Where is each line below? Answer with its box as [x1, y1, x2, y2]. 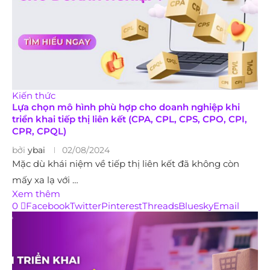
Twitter [70, 199, 101, 212]
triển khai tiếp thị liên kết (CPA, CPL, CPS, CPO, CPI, [12, 113, 247, 125]
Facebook [26, 199, 70, 212]
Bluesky [178, 199, 213, 212]
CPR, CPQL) [12, 125, 66, 137]
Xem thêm [12, 187, 60, 199]
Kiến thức [12, 89, 55, 101]
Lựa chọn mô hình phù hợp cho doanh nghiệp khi [12, 101, 240, 113]
